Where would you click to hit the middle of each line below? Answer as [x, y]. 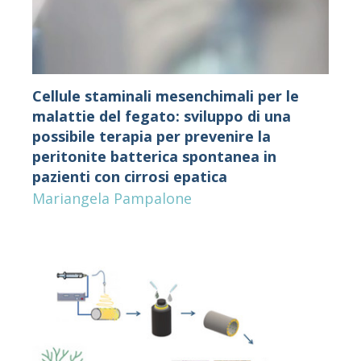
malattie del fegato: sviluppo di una [161, 116]
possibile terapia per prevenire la [151, 137]
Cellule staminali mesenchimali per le [165, 96]
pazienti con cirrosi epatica [129, 177]
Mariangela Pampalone [112, 199]
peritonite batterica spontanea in [154, 157]
